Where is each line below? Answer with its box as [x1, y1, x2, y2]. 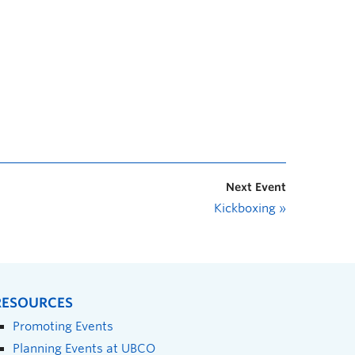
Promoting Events [13, 319, 113, 333]
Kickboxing [214, 200, 279, 216]
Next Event [226, 180, 286, 193]
